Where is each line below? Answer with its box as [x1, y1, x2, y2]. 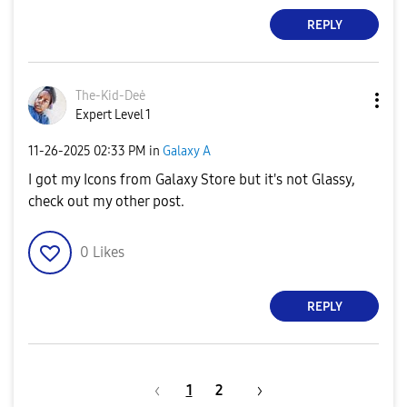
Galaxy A [163, 143, 211, 159]
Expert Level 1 [75, 107, 151, 123]
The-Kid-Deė [75, 88, 145, 104]
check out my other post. [28, 193, 184, 210]
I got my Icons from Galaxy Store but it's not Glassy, [28, 171, 355, 188]
